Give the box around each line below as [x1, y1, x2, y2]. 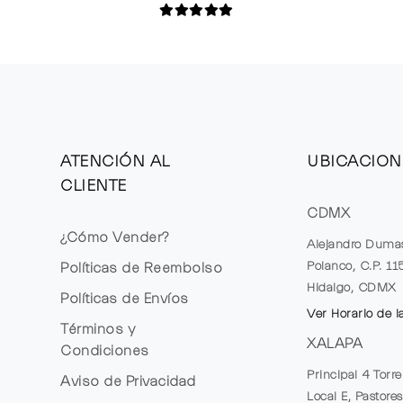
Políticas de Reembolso [60, 259, 223, 276]
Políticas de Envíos [60, 290, 189, 307]
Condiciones [60, 342, 149, 359]
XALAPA [307, 335, 363, 352]
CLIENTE [60, 175, 127, 195]
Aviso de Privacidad [60, 372, 196, 390]
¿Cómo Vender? [60, 228, 169, 246]
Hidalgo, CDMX [307, 280, 397, 295]
